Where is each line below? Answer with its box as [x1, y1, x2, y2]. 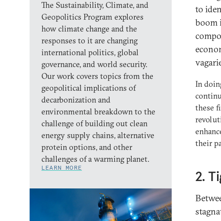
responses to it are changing [41, 36, 138, 45]
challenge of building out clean [41, 118, 147, 128]
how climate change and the [41, 24, 137, 34]
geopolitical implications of [41, 83, 136, 93]
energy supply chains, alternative [41, 130, 154, 140]
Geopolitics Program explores [41, 12, 144, 22]
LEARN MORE [41, 164, 82, 171]
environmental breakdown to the [41, 107, 155, 116]
